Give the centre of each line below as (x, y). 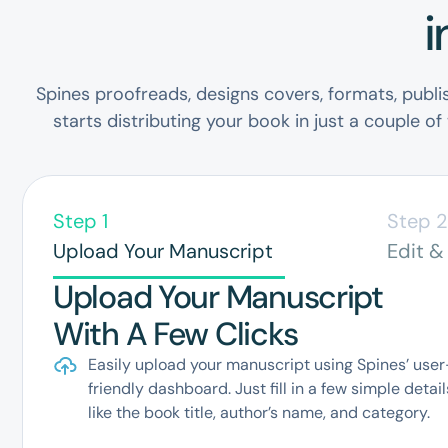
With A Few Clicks (175, 333)
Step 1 (80, 220)
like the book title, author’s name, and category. (259, 412)
